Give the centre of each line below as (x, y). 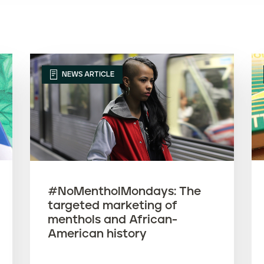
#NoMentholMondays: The (124, 191)
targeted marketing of (112, 205)
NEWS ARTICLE (87, 74)
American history (97, 234)
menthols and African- (112, 220)
